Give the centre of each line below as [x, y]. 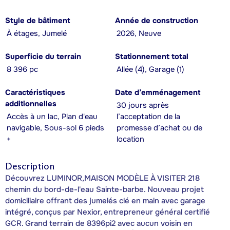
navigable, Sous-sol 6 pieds [55, 128]
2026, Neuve [139, 33]
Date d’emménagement [158, 92]
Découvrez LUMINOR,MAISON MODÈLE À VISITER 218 [102, 178]
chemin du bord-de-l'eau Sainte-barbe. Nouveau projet [104, 189]
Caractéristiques [35, 92]
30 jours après [143, 105]
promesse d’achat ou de [159, 128]
